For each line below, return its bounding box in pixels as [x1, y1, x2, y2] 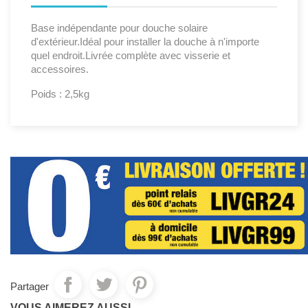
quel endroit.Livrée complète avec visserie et [31, 49, 230, 62]
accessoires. [31, 63, 89, 76]
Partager [10, 280, 49, 292]
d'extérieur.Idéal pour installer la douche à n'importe [31, 36, 259, 48]
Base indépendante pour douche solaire [31, 22, 208, 34]
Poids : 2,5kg [31, 88, 89, 100]
